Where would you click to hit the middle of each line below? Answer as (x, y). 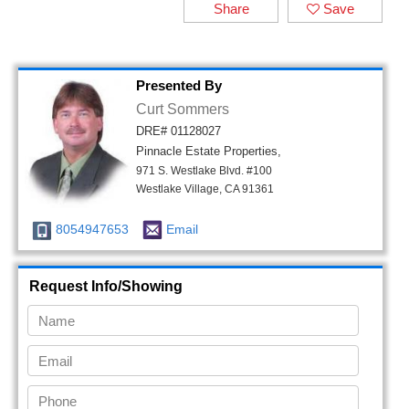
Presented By (179, 85)
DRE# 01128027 (178, 131)
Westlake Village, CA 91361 (205, 189)
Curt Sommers (183, 109)
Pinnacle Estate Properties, (209, 151)
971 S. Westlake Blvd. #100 (204, 171)
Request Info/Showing (106, 287)
